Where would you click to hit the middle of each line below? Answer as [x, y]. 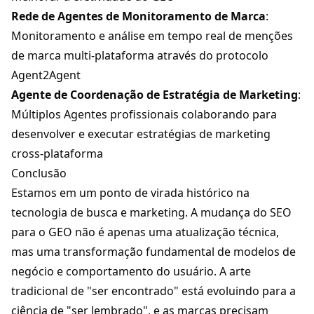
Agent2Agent [46, 75]
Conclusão [39, 173]
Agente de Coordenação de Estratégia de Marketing [155, 95]
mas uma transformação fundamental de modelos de [153, 252]
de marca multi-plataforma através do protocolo [140, 56]
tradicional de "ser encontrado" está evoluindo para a [153, 291]
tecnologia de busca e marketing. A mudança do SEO [151, 213]
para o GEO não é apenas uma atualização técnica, [145, 232]
